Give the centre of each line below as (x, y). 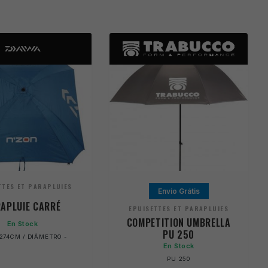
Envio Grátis (179, 191)
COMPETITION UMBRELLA (179, 223)
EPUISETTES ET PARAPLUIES (179, 209)
